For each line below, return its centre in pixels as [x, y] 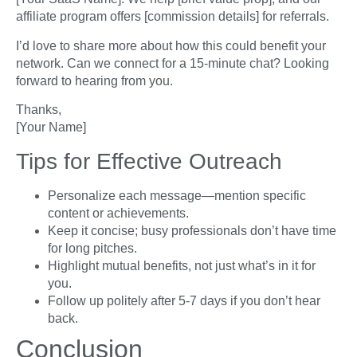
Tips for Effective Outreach [149, 161]
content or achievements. [118, 213]
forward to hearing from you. [94, 80]
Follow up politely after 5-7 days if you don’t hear [184, 300]
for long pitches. [92, 248]
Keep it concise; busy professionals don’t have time [192, 230]
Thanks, [39, 110]
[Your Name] [51, 127]
